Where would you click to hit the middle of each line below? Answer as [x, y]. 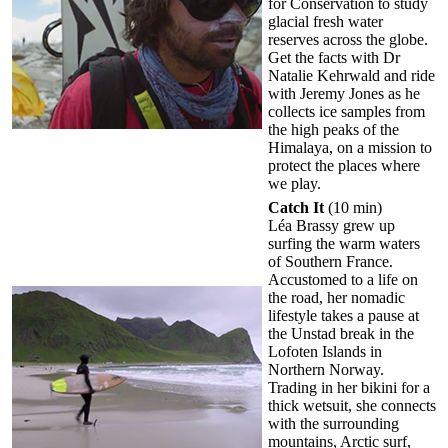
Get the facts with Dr [334, 57]
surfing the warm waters [344, 243]
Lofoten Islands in [325, 351]
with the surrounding [333, 423]
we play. [294, 183]
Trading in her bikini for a [349, 387]
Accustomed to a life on [343, 279]
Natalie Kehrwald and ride [351, 75]
